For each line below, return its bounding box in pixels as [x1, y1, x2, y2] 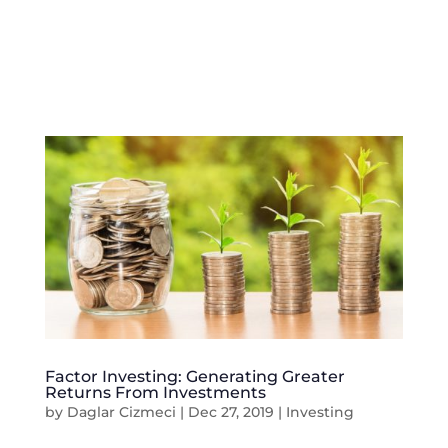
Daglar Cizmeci [66, 403, 176, 422]
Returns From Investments [44, 383, 266, 403]
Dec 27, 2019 [187, 403, 274, 422]
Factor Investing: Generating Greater [44, 367, 345, 387]
